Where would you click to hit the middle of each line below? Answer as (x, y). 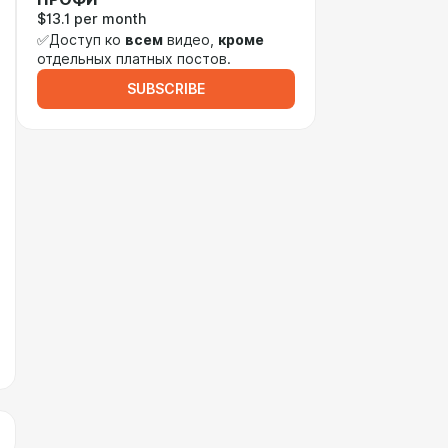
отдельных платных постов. (134, 59)
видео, (190, 40)
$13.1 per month (91, 19)
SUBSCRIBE (166, 89)
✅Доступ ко (81, 40)
